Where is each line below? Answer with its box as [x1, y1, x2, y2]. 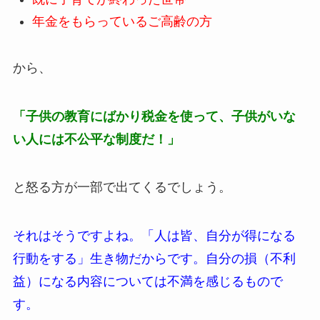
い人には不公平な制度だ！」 [12, 131, 180, 146]
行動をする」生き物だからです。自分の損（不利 [12, 251, 296, 266]
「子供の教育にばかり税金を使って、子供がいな [12, 109, 296, 124]
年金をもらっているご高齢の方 [31, 14, 212, 29]
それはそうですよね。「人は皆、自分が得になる [12, 229, 296, 244]
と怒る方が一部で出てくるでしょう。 [12, 180, 231, 195]
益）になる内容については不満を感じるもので [12, 274, 283, 289]
